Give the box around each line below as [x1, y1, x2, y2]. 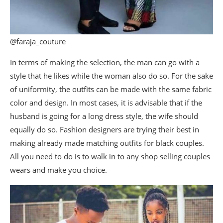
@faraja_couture [10, 36, 66, 47]
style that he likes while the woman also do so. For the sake [10, 71, 213, 81]
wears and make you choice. [10, 165, 107, 175]
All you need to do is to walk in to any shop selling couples [10, 151, 210, 162]
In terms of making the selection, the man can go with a [10, 57, 200, 68]
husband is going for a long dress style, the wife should [10, 111, 198, 121]
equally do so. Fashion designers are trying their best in [10, 124, 199, 135]
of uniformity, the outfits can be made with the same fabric [10, 84, 212, 95]
